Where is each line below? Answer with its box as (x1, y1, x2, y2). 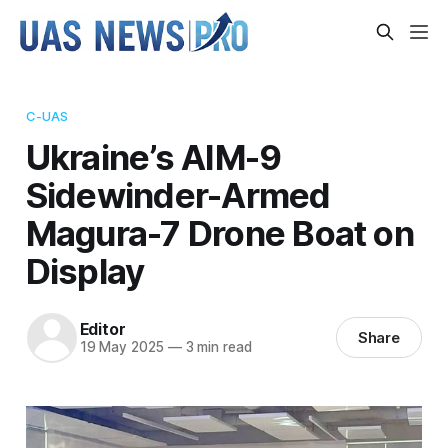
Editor (79, 319, 126, 340)
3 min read (181, 339, 252, 356)
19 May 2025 (79, 339, 164, 356)
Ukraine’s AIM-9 (25, 135, 282, 178)
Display (25, 249, 145, 292)
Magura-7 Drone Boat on (25, 211, 414, 254)
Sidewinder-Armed (25, 173, 331, 216)
